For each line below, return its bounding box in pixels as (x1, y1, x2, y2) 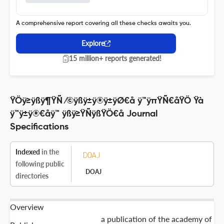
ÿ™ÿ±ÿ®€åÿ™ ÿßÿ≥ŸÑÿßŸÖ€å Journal (10, 109, 157, 119)
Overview (10, 202, 44, 212)
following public (15, 159, 64, 168)
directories (15, 171, 48, 180)
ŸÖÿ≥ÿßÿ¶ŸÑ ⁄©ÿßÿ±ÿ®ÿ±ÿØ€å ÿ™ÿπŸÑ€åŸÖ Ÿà (10, 96, 203, 106)
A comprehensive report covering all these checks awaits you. (16, 20, 191, 27)
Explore (81, 39, 104, 48)
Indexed (15, 147, 40, 156)
